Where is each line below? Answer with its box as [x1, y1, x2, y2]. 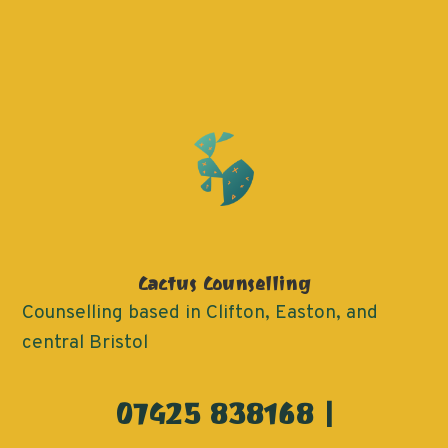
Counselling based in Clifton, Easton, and [22, 301, 379, 325]
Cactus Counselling [137, 271, 311, 296]
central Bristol [22, 331, 149, 355]
